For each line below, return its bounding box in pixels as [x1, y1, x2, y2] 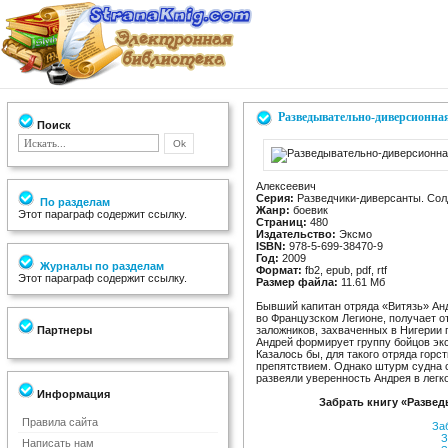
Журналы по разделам [37, 260, 164, 272]
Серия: [256, 192, 294, 204]
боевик [290, 204, 328, 216]
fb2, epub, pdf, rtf [302, 264, 387, 276]
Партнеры [34, 324, 92, 336]
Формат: [256, 264, 302, 276]
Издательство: [256, 228, 336, 240]
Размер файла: [256, 276, 338, 288]
